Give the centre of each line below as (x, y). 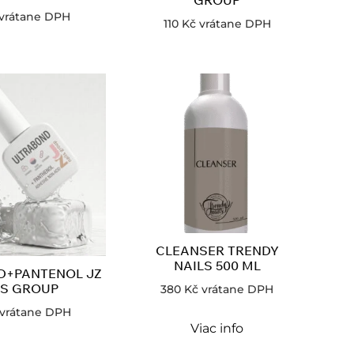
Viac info (217, 328)
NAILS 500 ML (217, 266)
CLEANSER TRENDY (217, 251)
